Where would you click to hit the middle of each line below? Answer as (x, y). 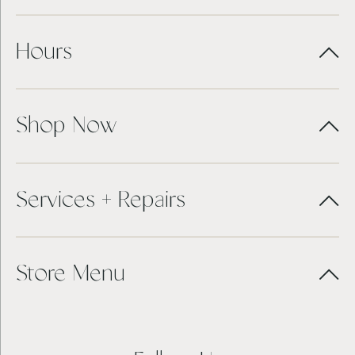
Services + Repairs (101, 200)
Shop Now (66, 127)
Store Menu (71, 275)
